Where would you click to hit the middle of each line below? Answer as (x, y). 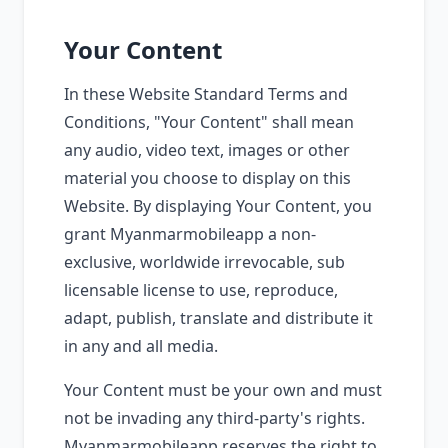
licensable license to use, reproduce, (201, 290)
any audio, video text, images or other (207, 150)
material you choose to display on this (207, 178)
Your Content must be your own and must (223, 390)
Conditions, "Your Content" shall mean (209, 122)
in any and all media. (141, 346)
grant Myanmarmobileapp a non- (190, 234)
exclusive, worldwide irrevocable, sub (204, 262)
